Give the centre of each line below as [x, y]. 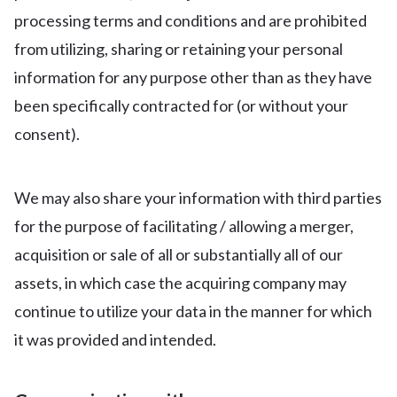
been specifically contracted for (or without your [181, 105]
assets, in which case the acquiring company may [180, 283]
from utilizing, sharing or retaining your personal [179, 49]
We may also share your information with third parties [198, 198]
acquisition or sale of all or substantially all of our [179, 254]
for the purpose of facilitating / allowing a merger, [184, 226]
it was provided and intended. [115, 339]
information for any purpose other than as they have [193, 77]
